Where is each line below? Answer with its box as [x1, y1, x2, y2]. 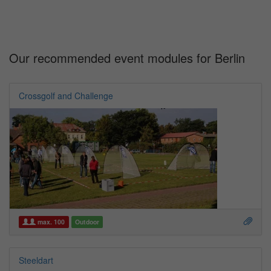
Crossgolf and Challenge [19, 90, 113, 102]
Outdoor [74, 217, 99, 226]
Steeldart [19, 254, 53, 267]
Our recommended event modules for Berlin [9, 49, 245, 67]
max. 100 [36, 217, 65, 226]
